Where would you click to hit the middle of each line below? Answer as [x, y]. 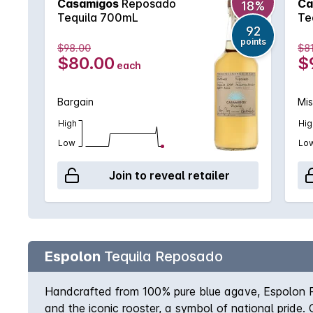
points [253, 42]
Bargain [75, 102]
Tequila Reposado [162, 256]
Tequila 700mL [98, 17]
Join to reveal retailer [169, 175]
